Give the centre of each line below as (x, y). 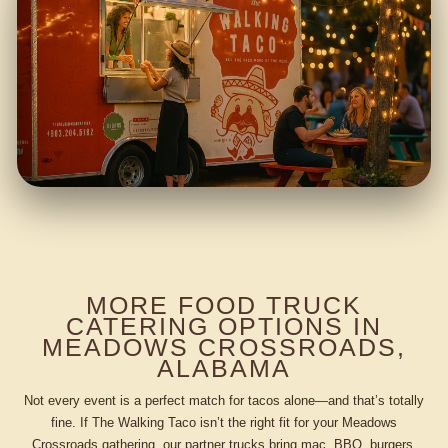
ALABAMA (224, 368)
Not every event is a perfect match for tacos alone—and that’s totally (224, 400)
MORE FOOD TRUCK (224, 305)
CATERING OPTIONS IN (224, 326)
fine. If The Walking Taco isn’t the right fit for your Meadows (224, 422)
